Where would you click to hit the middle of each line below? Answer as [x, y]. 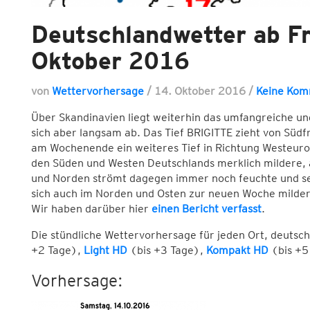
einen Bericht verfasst [206, 209]
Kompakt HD [237, 250]
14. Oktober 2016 [201, 91]
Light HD [105, 250]
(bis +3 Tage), [166, 250]
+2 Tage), [57, 250]
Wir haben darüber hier [91, 209]
